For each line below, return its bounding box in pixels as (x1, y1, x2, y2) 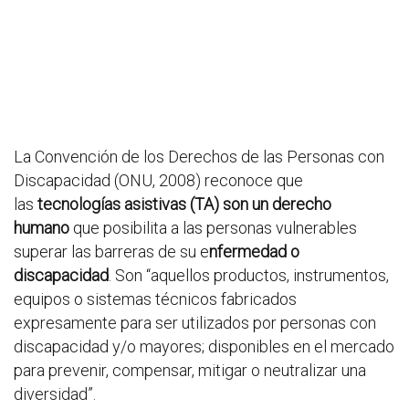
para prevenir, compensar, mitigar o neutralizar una (14, 361, 366, 380)
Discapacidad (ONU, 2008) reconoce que (14, 171, 303, 190)
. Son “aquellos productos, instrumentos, (109, 266, 389, 285)
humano (14, 218, 69, 237)
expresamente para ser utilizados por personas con (14, 313, 376, 332)
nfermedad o (209, 242, 299, 261)
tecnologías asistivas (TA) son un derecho (34, 194, 331, 214)
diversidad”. (14, 384, 96, 404)
